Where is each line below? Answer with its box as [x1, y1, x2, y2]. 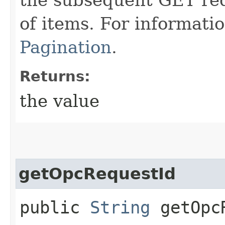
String [90, 197, 150, 217]
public [20, 197, 90, 217]
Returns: [20, 67, 90, 85]
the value [20, 90, 99, 111]
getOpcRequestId [19, 164, 176, 183]
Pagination [20, 37, 111, 57]
